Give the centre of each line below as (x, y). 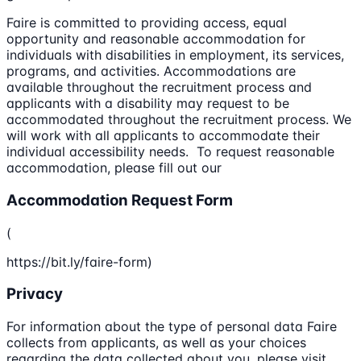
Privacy (35, 294)
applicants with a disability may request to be (148, 104)
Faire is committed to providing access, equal (147, 23)
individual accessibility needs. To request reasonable (170, 152)
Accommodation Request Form (120, 200)
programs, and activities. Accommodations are (151, 71)
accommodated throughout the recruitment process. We (179, 120)
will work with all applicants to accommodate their (163, 136)
